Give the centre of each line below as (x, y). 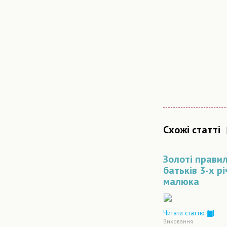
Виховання (178, 221)
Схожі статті (192, 130)
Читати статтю (185, 213)
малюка (181, 181)
